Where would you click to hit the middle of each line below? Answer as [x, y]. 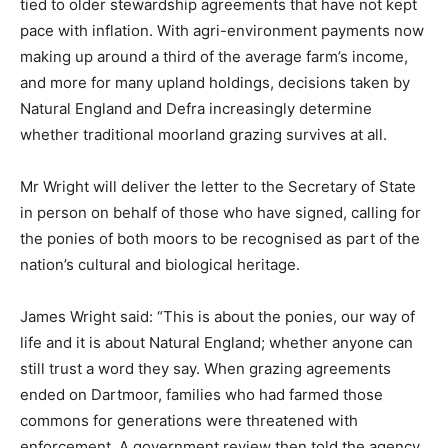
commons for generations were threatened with [189, 420]
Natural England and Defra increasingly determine [196, 108]
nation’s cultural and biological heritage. [160, 264]
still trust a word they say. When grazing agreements [205, 368]
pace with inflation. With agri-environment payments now [222, 30]
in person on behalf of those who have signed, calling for [220, 212]
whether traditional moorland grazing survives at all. [203, 134]
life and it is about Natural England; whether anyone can [216, 342]
